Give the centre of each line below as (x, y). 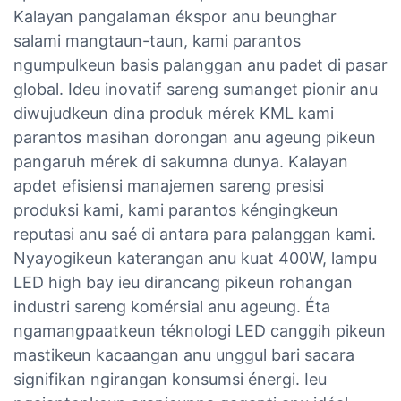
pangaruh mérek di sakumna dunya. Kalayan (181, 161)
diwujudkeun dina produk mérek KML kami (174, 113)
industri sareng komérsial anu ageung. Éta (172, 306)
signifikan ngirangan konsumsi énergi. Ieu (170, 379)
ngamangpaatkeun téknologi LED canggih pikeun (200, 330)
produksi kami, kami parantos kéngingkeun (176, 209)
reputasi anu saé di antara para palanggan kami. (195, 234)
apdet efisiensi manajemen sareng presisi (169, 185)
